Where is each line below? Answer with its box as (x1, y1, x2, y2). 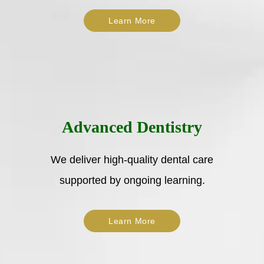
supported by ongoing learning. (59, 174, 205, 186)
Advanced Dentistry (62, 117, 202, 136)
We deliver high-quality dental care (51, 153, 213, 166)
